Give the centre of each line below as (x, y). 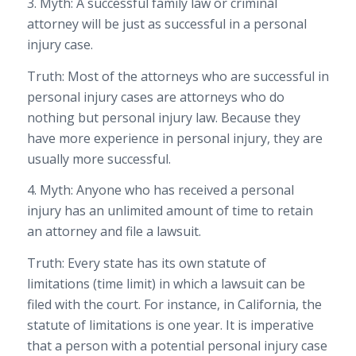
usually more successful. (99, 159)
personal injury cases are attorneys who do (155, 97)
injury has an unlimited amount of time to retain (170, 211)
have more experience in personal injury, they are (174, 138)
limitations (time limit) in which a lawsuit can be (166, 283)
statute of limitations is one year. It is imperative (170, 325)
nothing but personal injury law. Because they (163, 117)
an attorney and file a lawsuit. (114, 232)
